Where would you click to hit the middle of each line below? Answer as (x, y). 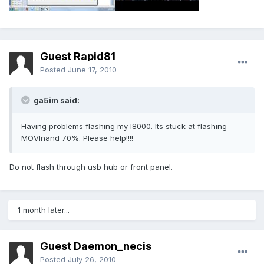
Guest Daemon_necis (96, 246)
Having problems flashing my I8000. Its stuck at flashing (124, 126)
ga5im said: (56, 100)
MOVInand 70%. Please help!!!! (77, 138)
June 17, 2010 (92, 70)
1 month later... (44, 210)
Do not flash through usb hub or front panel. (91, 167)
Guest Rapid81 (78, 57)
